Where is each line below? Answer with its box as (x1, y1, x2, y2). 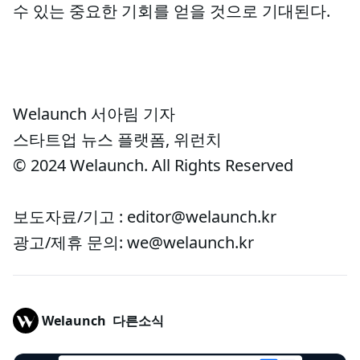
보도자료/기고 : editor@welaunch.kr (13, 206, 276, 227)
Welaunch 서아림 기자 (13, 103, 175, 125)
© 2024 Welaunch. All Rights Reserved (13, 154, 293, 176)
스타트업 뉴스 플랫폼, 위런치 (13, 129, 222, 150)
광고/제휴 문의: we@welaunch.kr (13, 231, 254, 253)
